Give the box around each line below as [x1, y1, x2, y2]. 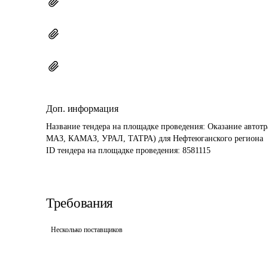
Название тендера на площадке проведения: [46, 122, 208, 131]
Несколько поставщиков [51, 226, 123, 234]
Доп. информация [46, 103, 118, 114]
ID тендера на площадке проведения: [46, 146, 182, 155]
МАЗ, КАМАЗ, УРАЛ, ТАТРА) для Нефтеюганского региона [46, 134, 263, 143]
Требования [46, 196, 113, 211]
